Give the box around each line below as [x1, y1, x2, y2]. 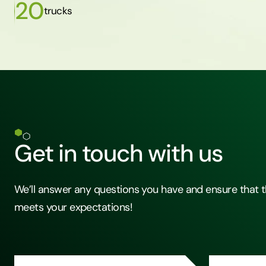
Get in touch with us [14, 137, 223, 169]
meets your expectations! [14, 199, 133, 214]
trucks [43, 4, 72, 17]
